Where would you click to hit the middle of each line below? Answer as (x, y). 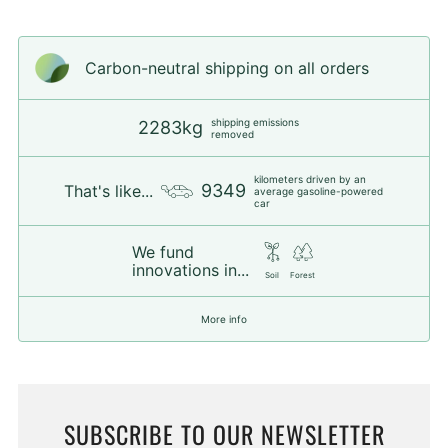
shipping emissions (254, 122)
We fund (163, 252)
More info (223, 319)
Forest (302, 275)
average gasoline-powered (318, 191)
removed (232, 134)
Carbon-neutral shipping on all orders (227, 68)
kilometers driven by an (310, 179)
